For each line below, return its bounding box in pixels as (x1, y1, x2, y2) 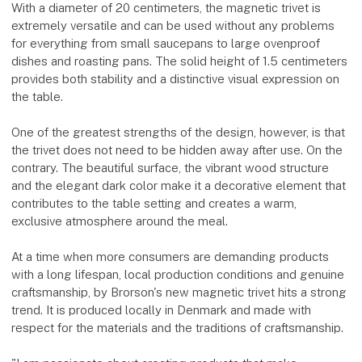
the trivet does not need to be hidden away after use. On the (11, 143, 343, 158)
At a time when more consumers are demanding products (11, 250, 330, 264)
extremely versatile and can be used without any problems (11, 19, 335, 33)
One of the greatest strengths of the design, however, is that (11, 125, 346, 140)
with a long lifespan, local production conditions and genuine (11, 267, 345, 282)
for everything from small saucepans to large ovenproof (11, 36, 321, 51)
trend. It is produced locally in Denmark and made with (11, 303, 312, 318)
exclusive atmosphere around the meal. (11, 214, 229, 229)
